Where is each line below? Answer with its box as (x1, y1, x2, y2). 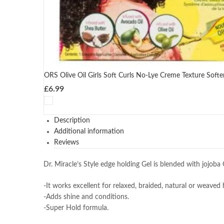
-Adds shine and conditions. (43, 193, 129, 200)
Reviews (54, 138, 79, 146)
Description (54, 116, 90, 124)
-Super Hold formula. (43, 204, 108, 211)
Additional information (54, 127, 124, 135)
